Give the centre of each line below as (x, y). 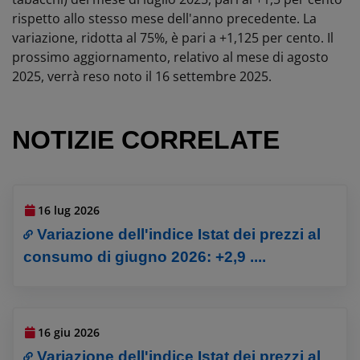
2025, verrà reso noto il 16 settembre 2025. (143, 76)
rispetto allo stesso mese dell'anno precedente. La (164, 18)
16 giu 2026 (69, 333)
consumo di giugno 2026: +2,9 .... (145, 256)
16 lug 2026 (69, 210)
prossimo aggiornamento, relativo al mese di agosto (170, 57)
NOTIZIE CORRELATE (146, 139)
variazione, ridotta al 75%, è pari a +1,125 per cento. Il (173, 37)
